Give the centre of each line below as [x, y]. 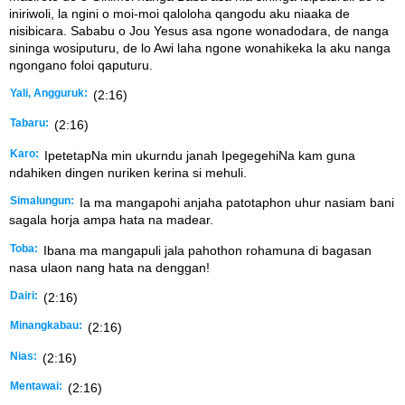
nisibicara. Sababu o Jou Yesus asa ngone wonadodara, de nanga [199, 30]
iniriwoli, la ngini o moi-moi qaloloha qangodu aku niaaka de [179, 13]
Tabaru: [29, 123]
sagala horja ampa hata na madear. [111, 220]
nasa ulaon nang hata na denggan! [109, 267]
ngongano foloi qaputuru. [81, 65]
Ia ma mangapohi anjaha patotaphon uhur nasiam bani [235, 203]
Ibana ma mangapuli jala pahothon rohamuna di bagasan [206, 250]
